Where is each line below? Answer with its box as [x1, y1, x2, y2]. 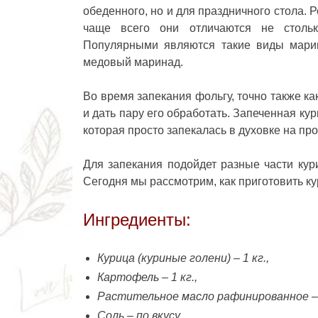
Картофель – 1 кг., [97, 270, 200, 283]
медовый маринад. [83, 55, 183, 68]
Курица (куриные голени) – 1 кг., [97, 251, 272, 264]
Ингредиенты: [83, 209, 191, 229]
